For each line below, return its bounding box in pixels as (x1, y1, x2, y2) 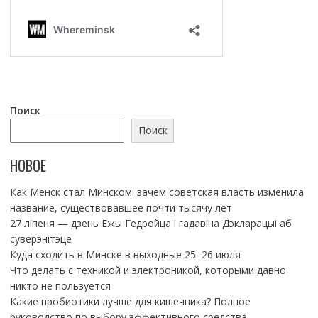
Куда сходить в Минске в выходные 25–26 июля (9, 248, 241, 262)
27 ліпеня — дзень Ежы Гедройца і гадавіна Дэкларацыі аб (9, 216, 292, 231)
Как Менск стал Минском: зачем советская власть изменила (9, 185, 304, 199)
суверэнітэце (9, 232, 72, 246)
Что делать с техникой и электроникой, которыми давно (9, 263, 286, 278)
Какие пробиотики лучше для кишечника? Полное (9, 295, 251, 309)
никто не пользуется (9, 279, 111, 293)
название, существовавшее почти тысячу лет (9, 201, 232, 215)
